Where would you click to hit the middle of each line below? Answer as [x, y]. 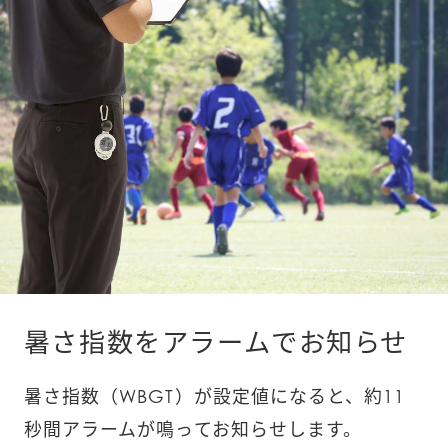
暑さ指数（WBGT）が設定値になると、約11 [214, 396]
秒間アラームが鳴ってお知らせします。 [193, 429]
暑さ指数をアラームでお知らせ [215, 342]
